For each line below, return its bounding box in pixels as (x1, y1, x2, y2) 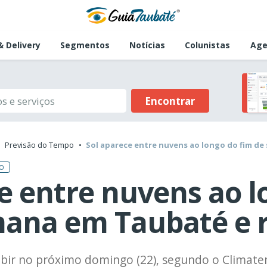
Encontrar (145, 94, 195, 108)
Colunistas (185, 39, 231, 51)
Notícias (129, 39, 166, 51)
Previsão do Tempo (5, 139, 74, 151)
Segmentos (60, 39, 110, 51)
